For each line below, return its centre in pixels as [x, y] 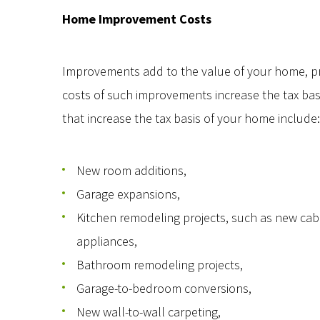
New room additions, [131, 170]
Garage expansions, [128, 194]
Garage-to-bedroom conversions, [164, 288]
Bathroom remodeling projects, [160, 265]
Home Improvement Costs [137, 19]
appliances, [107, 241]
